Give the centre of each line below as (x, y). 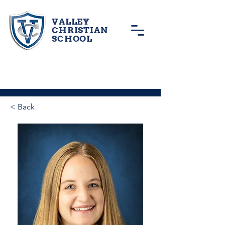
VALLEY (71, 22)
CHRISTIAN (80, 30)
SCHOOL (72, 39)
